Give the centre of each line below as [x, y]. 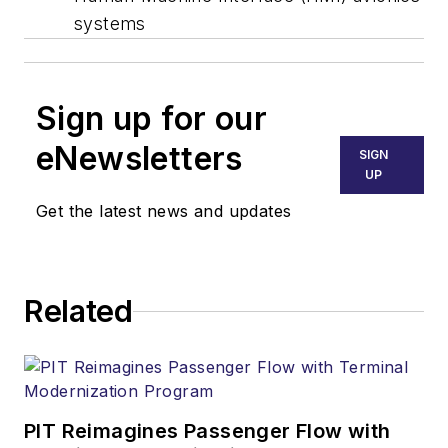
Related [78, 311]
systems [110, 24]
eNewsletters [139, 159]
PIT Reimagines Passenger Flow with [207, 431]
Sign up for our [151, 119]
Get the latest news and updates [164, 211]
